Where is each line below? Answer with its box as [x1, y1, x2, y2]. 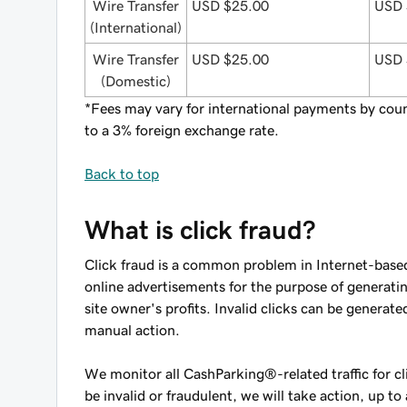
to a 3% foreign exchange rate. [84, 123, 279, 137]
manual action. [84, 323, 180, 337]
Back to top [84, 166, 159, 181]
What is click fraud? [84, 217, 315, 243]
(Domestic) [101, 74, 171, 88]
